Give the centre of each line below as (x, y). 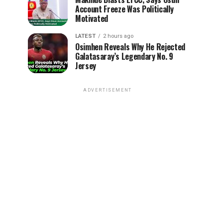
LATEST (85, 36)
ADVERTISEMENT (108, 90)
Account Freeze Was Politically (124, 9)
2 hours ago (118, 36)
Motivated (92, 18)
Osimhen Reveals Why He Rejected (130, 47)
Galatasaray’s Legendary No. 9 (124, 56)
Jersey (86, 66)
